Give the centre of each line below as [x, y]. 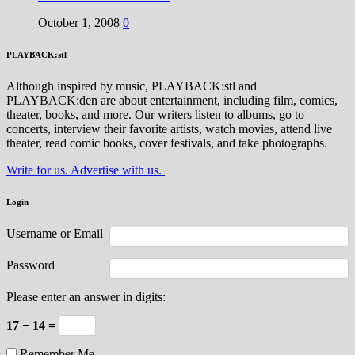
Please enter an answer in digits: [86, 297]
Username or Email [55, 233]
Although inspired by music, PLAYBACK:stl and [132, 86]
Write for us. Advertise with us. [86, 170]
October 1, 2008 [79, 23]
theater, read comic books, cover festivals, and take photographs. [167, 143]
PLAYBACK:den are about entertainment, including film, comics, [172, 101]
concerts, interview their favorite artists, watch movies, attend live [169, 129]
